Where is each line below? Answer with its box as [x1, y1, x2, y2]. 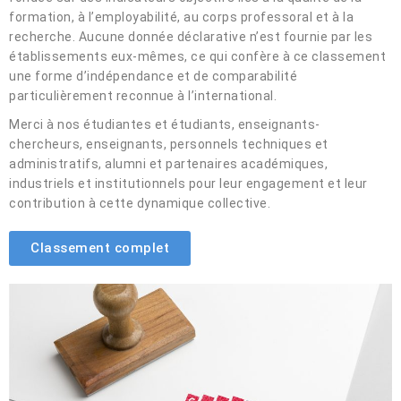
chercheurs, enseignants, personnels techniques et [9, 137, 328, 151]
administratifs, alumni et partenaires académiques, [9, 157, 328, 171]
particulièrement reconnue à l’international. [9, 89, 277, 103]
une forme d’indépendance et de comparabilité [9, 69, 297, 83]
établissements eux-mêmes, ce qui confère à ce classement [9, 49, 386, 64]
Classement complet [30, 240, 169, 256]
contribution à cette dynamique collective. [9, 196, 270, 210]
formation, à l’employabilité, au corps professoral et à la [9, 10, 354, 24]
